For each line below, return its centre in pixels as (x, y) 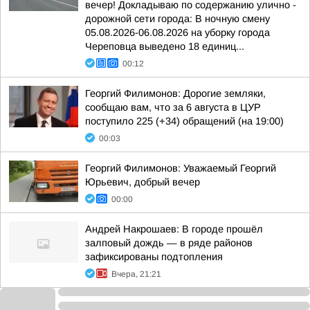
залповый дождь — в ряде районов (169, 243)
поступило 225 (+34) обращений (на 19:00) (184, 121)
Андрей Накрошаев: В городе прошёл (174, 229)
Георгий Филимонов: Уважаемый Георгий (181, 168)
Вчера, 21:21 (136, 274)
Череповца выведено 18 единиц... (165, 46)
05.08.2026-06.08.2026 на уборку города (177, 33)
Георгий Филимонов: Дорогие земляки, (175, 93)
